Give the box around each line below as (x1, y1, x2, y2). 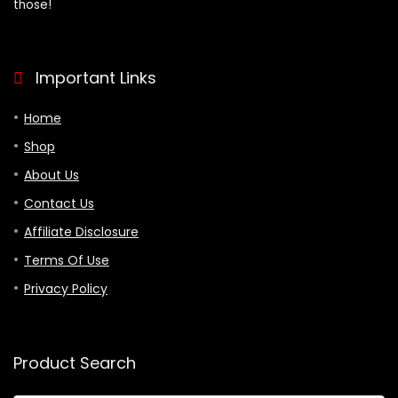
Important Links (36, 66, 156, 89)
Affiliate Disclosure (24, 222, 139, 241)
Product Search (13, 351, 136, 374)
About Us (24, 165, 79, 184)
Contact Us (24, 194, 94, 212)
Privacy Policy (24, 279, 107, 298)
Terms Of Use (24, 251, 109, 269)
